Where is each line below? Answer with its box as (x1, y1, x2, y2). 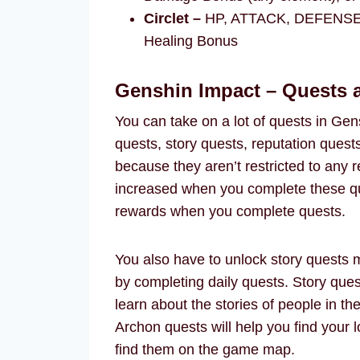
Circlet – (144, 10, 201, 27)
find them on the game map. (115, 342, 295, 358)
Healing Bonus (144, 33, 238, 49)
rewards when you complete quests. (115, 203, 346, 219)
